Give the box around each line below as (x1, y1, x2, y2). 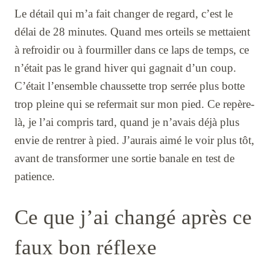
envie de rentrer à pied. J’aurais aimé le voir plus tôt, (14, 133, 254, 146)
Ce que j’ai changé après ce (14, 206, 252, 230)
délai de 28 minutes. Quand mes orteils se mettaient (14, 25, 250, 38)
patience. (14, 169, 55, 183)
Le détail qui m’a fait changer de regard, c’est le (14, 7, 233, 20)
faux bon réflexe (14, 236, 157, 260)
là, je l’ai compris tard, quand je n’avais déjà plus (14, 115, 239, 128)
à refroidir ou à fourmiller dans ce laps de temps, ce (14, 43, 249, 56)
